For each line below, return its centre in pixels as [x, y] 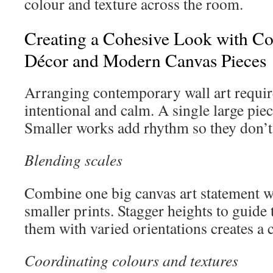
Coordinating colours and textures [131, 260]
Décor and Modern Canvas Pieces [145, 60]
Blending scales [73, 160]
